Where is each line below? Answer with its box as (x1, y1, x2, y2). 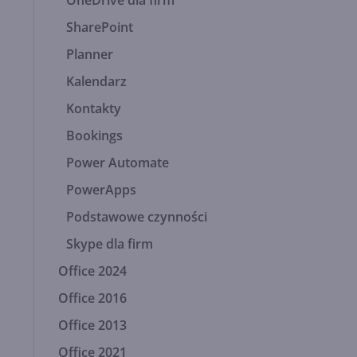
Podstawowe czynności (66, 208, 207, 226)
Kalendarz (66, 73, 127, 90)
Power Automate (66, 154, 169, 171)
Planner (66, 45, 113, 63)
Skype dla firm (66, 235, 153, 253)
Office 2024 (58, 262, 127, 280)
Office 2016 (58, 289, 127, 307)
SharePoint (66, 18, 133, 36)
